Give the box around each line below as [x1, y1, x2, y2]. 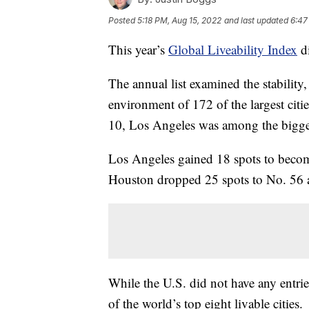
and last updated [224, 15, 288, 26]
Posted [108, 15, 137, 26]
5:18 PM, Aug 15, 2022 [137, 15, 221, 26]
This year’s [108, 41, 168, 59]
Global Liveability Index [168, 41, 297, 59]
